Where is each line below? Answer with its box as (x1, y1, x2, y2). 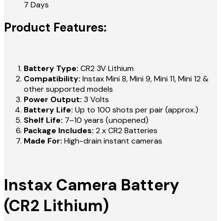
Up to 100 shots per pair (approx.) (73, 104, 198, 115)
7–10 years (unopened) (63, 114, 148, 125)
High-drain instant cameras (62, 135, 162, 146)
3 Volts (82, 94, 109, 105)
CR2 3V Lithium (78, 63, 134, 74)
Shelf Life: (24, 114, 63, 125)
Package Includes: (24, 125, 94, 136)
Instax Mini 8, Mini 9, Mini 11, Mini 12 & (80, 73, 209, 84)
